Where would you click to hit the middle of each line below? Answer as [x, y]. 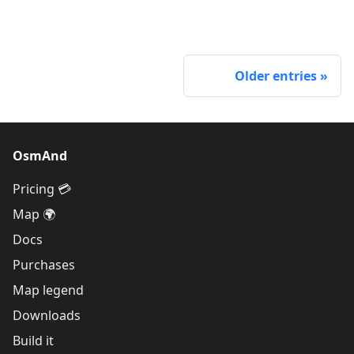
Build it [33, 341]
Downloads [47, 315]
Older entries [276, 75]
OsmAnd [40, 156]
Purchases [44, 265]
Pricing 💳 [42, 189]
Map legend [48, 290]
